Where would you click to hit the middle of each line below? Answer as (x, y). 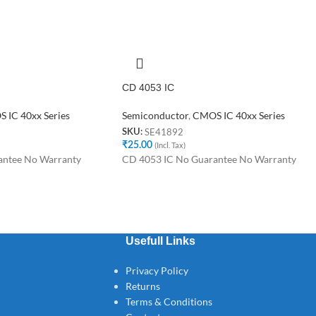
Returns (142, 286)
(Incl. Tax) (170, 145)
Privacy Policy (157, 270)
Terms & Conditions (169, 301)
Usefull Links (160, 241)
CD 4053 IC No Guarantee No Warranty (209, 159)
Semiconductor (155, 116)
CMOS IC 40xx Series (239, 116)
